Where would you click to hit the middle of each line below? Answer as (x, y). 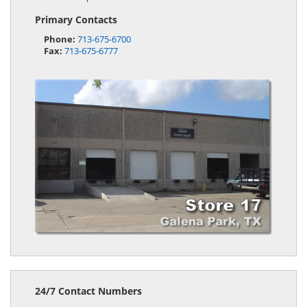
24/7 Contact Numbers (88, 291)
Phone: (59, 39)
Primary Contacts (76, 20)
